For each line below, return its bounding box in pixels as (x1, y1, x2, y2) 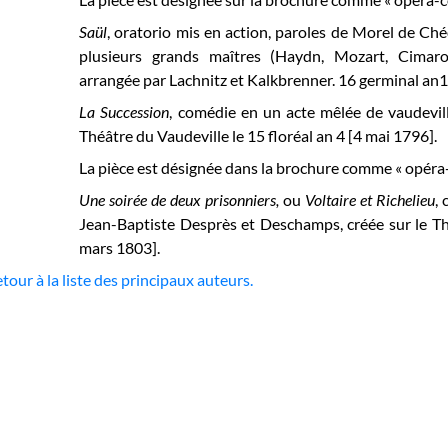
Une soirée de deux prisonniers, (79, 190, 280, 209)
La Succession (79, 102, 170, 121)
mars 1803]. (79, 238, 161, 257)
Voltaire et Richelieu (305, 190, 435, 209)
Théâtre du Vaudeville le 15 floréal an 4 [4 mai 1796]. (79, 126, 438, 145)
